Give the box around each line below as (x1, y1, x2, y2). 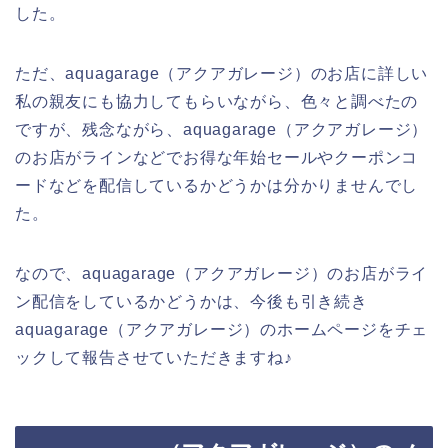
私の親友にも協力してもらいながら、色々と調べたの (15, 92, 419, 110)
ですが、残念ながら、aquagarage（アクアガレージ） (15, 120, 429, 138)
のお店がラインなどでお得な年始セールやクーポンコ (15, 148, 419, 166)
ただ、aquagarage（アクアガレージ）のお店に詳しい (15, 64, 429, 82)
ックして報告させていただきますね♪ (15, 348, 293, 366)
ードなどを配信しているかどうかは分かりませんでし (15, 176, 419, 194)
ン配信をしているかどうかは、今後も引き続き (15, 292, 368, 310)
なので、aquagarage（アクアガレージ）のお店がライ (15, 264, 429, 282)
